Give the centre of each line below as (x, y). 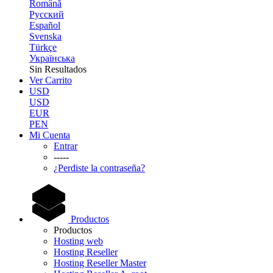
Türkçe (43, 47)
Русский (47, 14)
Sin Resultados (58, 69)
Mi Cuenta (50, 135)
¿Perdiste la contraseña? (99, 168)
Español (45, 25)
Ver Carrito (51, 80)
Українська (52, 58)
